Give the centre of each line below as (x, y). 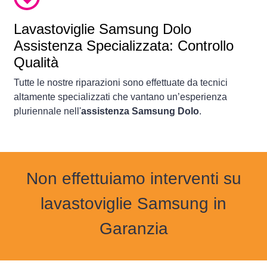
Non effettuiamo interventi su (133, 179)
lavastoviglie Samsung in (133, 204)
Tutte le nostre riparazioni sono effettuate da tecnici (121, 83)
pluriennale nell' (47, 111)
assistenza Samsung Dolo (140, 111)
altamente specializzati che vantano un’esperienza (120, 97)
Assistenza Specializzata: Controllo (124, 46)
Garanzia (133, 229)
